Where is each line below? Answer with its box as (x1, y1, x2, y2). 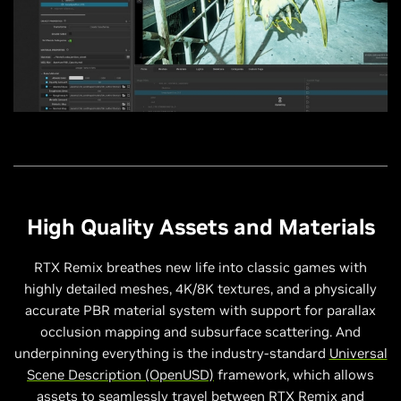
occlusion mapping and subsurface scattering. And (40, 322, 361, 340)
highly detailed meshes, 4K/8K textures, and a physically (24, 279, 377, 297)
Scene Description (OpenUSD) (27, 365, 214, 383)
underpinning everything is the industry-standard (13, 344, 329, 362)
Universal (328, 344, 388, 362)
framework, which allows (214, 365, 374, 383)
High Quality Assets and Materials (26, 212, 375, 241)
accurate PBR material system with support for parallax (25, 301, 376, 319)
